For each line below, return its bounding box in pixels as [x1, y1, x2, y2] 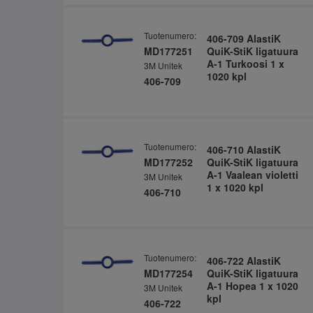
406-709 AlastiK [206, 31, 281, 46]
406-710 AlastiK [206, 142, 281, 156]
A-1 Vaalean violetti [206, 167, 298, 182]
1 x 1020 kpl [206, 180, 263, 194]
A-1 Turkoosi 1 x [206, 57, 284, 71]
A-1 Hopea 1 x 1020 [206, 278, 298, 293]
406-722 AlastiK [206, 253, 281, 268]
